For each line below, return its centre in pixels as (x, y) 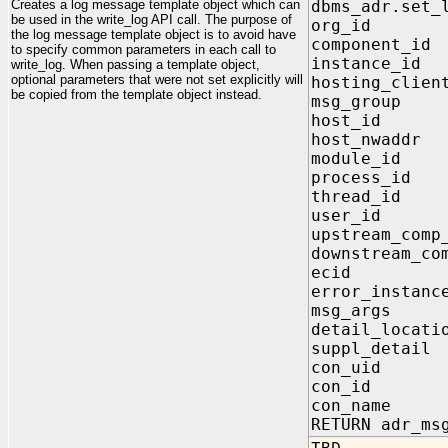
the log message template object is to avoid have (153, 34)
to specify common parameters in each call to (143, 49)
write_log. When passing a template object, (135, 64)
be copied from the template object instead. (136, 94)
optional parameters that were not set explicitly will (157, 79)
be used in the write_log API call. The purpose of (151, 19)
